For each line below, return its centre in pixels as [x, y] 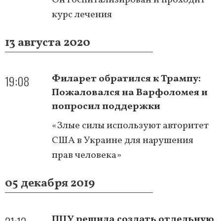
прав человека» [87, 155]
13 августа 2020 [48, 43]
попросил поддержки [106, 106]
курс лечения [82, 15]
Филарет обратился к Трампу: [126, 79]
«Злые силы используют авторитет [130, 126]
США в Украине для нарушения [123, 140]
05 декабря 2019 [50, 183]
